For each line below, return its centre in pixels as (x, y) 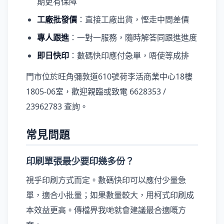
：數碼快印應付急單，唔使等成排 (129, 55)
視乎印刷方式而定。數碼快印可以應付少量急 (106, 180)
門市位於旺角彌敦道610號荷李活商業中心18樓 (109, 76)
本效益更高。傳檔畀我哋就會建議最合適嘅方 (106, 210)
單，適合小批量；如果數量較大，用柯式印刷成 (110, 195)
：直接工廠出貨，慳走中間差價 (133, 19)
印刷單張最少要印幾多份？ (80, 161)
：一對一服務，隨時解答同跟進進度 (133, 37)
